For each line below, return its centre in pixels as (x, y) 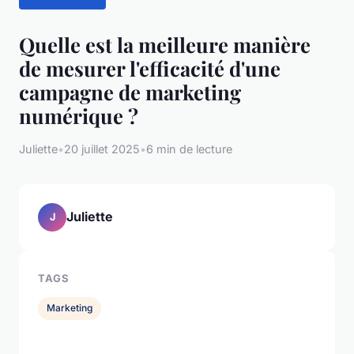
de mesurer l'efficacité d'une (150, 68)
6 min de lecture (189, 149)
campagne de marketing (130, 91)
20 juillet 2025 (102, 149)
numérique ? (79, 115)
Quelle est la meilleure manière (165, 44)
